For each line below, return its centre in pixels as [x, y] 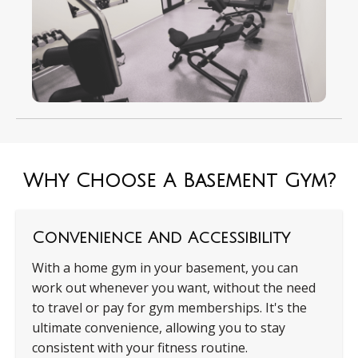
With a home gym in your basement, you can [165, 268]
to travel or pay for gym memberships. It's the [169, 308]
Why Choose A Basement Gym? [179, 181]
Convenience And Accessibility [161, 239]
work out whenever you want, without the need [174, 288]
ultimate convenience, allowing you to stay [159, 328]
